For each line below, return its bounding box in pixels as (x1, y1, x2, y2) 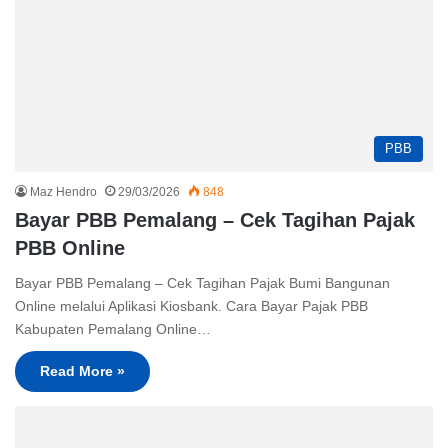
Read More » (40, 363, 125, 380)
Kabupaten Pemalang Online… (15, 321, 211, 338)
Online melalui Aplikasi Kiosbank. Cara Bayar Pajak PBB (15, 298, 368, 315)
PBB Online (15, 237, 125, 260)
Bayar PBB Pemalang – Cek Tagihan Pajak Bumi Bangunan (15, 275, 390, 292)
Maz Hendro (30, 185, 97, 200)
